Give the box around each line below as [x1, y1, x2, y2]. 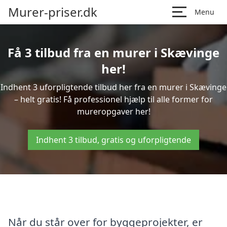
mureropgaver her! [77, 106, 150, 117]
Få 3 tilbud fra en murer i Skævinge [8, 44, 219, 61]
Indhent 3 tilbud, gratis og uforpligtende [36, 134, 191, 145]
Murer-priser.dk [8, 4, 97, 20]
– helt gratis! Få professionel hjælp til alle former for [14, 94, 213, 105]
